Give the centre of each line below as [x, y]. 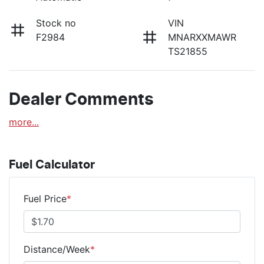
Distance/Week [57, 249]
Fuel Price [45, 198]
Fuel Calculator [52, 165]
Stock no [56, 23]
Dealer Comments [81, 100]
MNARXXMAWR [202, 37]
